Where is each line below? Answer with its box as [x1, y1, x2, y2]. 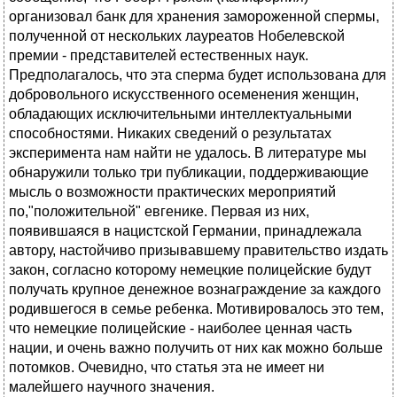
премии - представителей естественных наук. [9, 48, 308, 64]
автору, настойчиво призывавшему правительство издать [9, 243, 388, 259]
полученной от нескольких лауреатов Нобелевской [9, 28, 345, 44]
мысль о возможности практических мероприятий [9, 184, 336, 200]
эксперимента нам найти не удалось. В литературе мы [9, 145, 367, 161]
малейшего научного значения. [9, 379, 214, 395]
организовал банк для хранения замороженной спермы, [9, 9, 379, 25]
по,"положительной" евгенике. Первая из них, [9, 204, 309, 220]
